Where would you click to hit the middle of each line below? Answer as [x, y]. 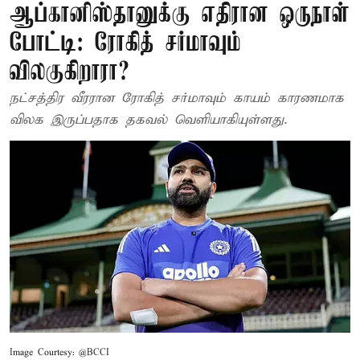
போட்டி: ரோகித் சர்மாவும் [125, 44]
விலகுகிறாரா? [70, 73]
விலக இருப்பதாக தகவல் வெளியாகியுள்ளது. [148, 120]
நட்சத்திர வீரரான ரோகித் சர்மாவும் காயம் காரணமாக [177, 98]
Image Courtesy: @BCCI [59, 352]
